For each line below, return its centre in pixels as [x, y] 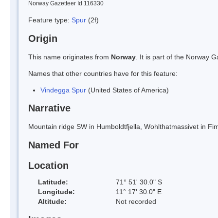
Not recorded [136, 201]
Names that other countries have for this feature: [103, 73]
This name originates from [70, 57]
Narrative [49, 108]
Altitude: [52, 201]
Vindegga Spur [63, 90]
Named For [54, 145]
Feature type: [50, 20]
